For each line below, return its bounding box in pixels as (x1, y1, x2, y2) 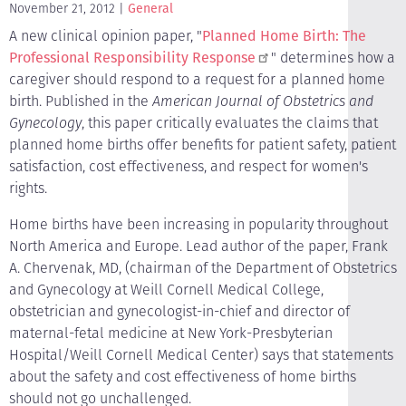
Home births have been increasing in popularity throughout (9, 214, 388, 235)
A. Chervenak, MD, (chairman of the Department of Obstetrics (9, 257, 397, 278)
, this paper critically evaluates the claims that (82, 112, 378, 133)
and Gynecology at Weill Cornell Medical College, (9, 279, 324, 300)
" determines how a (271, 47, 396, 68)
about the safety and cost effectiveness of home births (9, 366, 356, 387)
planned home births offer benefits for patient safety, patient (9, 134, 396, 155)
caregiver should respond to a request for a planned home (9, 69, 385, 90)
